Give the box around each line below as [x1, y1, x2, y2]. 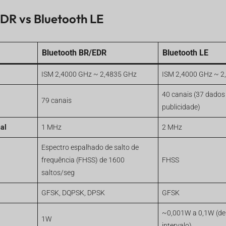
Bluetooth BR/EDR [41, 47, 106, 58]
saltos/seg [41, 168, 75, 177]
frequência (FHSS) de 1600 [41, 155, 125, 164]
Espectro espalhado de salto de [41, 143, 139, 152]
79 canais [41, 96, 72, 105]
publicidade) [161, 102, 200, 111]
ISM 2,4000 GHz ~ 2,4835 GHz [41, 70, 137, 79]
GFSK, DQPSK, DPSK [41, 188, 105, 197]
